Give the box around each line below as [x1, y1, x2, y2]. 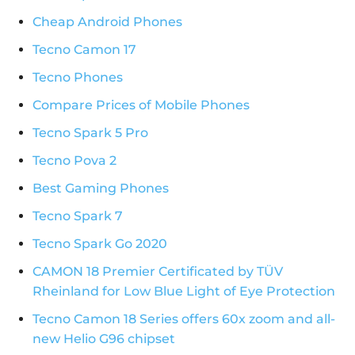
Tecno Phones [32, 70, 123, 86]
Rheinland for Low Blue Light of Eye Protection [32, 284, 335, 300]
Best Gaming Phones [32, 181, 169, 197]
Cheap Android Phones [32, 14, 182, 30]
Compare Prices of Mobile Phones [32, 97, 250, 113]
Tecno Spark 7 [32, 208, 123, 224]
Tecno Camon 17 [32, 42, 136, 58]
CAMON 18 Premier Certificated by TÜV [32, 264, 283, 280]
